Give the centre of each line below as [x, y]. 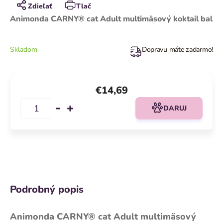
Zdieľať [40, 6]
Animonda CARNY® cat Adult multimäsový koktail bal [111, 19]
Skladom [24, 50]
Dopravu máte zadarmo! [177, 50]
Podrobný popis [47, 189]
